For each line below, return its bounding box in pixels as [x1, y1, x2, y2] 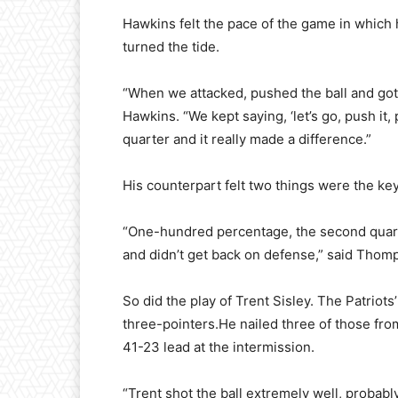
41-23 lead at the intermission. [123, 338, 314, 356]
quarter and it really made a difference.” [123, 131, 371, 148]
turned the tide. [123, 38, 219, 56]
